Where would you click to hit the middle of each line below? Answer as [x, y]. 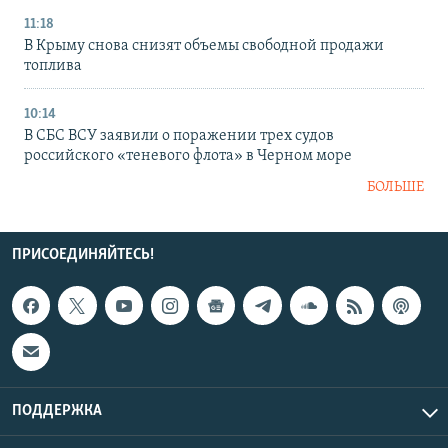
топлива [53, 66]
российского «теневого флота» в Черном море [188, 156]
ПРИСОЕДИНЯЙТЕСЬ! [83, 255]
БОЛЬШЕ [395, 188]
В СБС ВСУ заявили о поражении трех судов [179, 136]
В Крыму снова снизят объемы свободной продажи [204, 46]
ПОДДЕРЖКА [57, 410]
